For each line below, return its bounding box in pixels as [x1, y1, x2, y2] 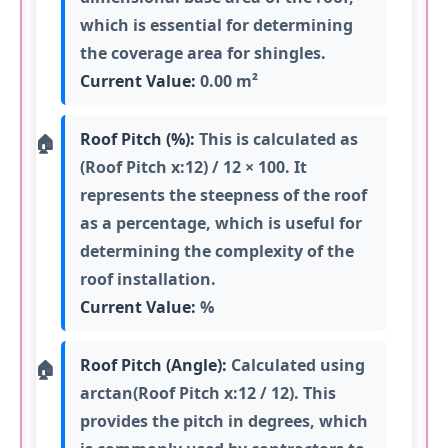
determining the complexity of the [80, 239, 355, 262]
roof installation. [80, 267, 217, 290]
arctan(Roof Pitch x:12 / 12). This [80, 381, 337, 404]
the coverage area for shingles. [80, 41, 327, 64]
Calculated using [227, 353, 366, 376]
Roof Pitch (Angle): [80, 353, 228, 376]
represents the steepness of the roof [80, 183, 368, 206]
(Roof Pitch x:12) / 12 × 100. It [80, 155, 308, 178]
